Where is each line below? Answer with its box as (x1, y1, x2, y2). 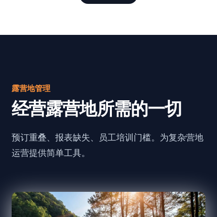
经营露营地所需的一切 (12, 98, 182, 119)
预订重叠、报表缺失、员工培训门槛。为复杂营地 (12, 132, 203, 142)
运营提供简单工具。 (12, 148, 90, 158)
